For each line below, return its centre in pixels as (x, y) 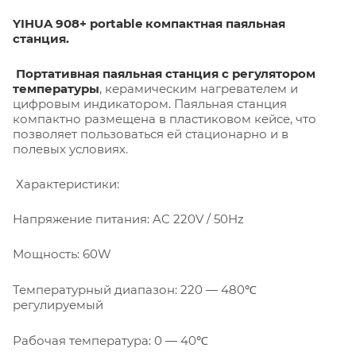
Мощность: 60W (62, 253)
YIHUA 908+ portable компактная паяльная (149, 23)
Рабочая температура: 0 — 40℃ (110, 340)
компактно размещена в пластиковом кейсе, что (164, 118)
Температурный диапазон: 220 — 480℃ (135, 289)
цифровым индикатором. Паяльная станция (150, 103)
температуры (56, 88)
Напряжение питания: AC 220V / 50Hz (128, 219)
